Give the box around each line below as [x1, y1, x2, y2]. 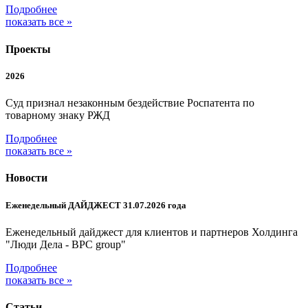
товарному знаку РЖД [5, 109, 110, 122]
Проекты [5, 43, 51, 55]
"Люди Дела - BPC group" [5, 238, 126, 250]
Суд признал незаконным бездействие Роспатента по [5, 97, 254, 109]
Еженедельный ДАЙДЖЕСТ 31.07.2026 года [5, 199, 186, 210]
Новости [5, 172, 47, 184]
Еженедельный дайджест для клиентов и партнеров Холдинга [5, 225, 298, 238]
